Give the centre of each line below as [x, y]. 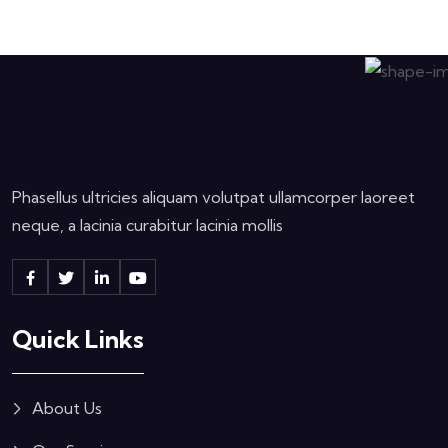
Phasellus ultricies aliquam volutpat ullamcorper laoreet [213, 196]
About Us [67, 407]
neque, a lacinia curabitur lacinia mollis [147, 224]
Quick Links [78, 338]
